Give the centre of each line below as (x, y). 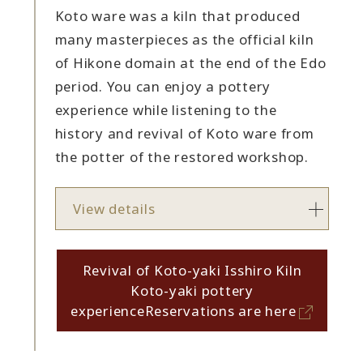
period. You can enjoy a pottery (163, 86)
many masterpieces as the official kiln (184, 39)
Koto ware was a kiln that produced (177, 15)
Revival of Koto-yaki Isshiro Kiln (192, 270)
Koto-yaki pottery (192, 290)
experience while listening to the (166, 109)
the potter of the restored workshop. (181, 156)
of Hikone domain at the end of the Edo (190, 62)
